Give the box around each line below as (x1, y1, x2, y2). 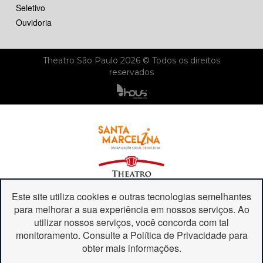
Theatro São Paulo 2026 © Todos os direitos (43, 55, 220, 66)
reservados (109, 67, 154, 78)
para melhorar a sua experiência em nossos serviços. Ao (14, 203, 249, 217)
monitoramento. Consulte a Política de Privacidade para (15, 228, 248, 242)
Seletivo (16, 2, 45, 14)
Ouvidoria (16, 16, 52, 29)
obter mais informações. (82, 241, 181, 255)
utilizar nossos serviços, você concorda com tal (34, 215, 229, 230)
